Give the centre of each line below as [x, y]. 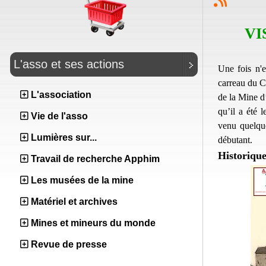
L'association [61, 95]
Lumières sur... [64, 137]
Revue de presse [69, 244]
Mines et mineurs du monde [93, 223]
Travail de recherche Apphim [95, 159]
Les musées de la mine [82, 180]
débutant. [235, 140]
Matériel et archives [74, 202]
